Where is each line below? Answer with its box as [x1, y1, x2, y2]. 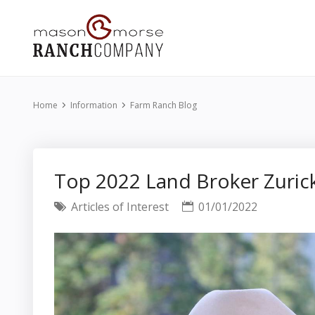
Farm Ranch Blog [130, 99, 197, 111]
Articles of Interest [68, 199, 169, 214]
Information [70, 99, 117, 111]
